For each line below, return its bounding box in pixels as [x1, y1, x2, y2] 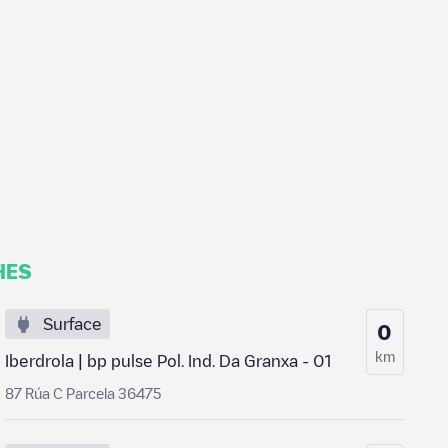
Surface [43, 316, 103, 332]
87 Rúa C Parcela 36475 [5, 386, 162, 400]
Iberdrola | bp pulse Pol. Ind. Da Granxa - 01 [5, 353, 332, 369]
